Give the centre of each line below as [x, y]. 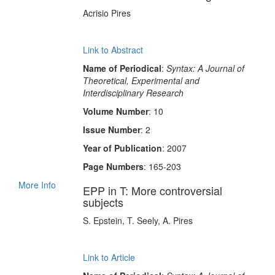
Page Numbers [113, 166]
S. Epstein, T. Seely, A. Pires [137, 220]
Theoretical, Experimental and [141, 80]
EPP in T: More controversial [152, 190]
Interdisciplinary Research [133, 93]
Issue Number [111, 130]
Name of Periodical [122, 68]
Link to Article [109, 257]
